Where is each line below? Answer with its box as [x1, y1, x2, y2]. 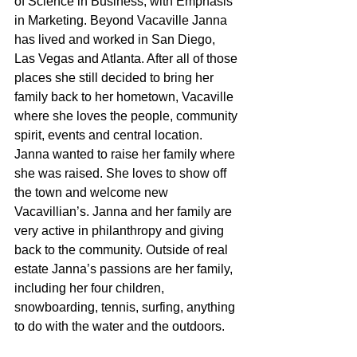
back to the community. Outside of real [14, 242, 231, 257]
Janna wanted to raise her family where [14, 147, 238, 161]
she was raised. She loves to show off [14, 166, 229, 180]
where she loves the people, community [14, 108, 241, 123]
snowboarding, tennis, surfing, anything [14, 300, 238, 314]
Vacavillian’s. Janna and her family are [14, 204, 235, 218]
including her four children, [14, 280, 167, 295]
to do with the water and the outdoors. [14, 319, 225, 333]
